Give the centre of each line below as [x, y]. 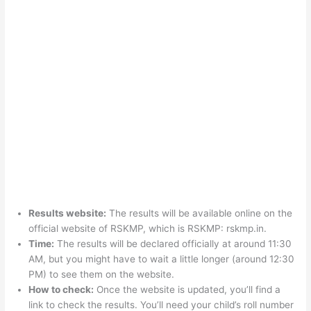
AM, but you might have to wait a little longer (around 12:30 [162, 259]
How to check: [61, 290]
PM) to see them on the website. [102, 275]
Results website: [68, 213]
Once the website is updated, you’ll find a [187, 290]
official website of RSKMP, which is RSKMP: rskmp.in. [148, 229]
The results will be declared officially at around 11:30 [173, 244]
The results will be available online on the [200, 213]
